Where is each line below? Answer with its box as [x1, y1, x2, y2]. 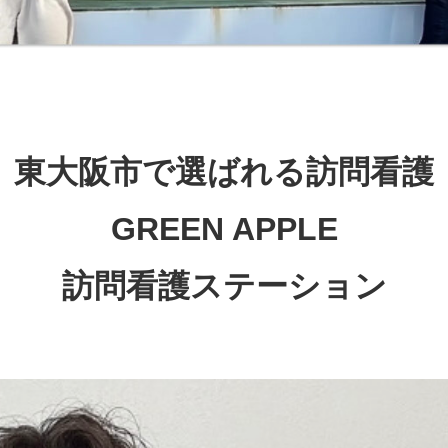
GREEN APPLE [110, 210, 338, 247]
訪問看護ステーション [61, 267, 387, 304]
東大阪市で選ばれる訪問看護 [14, 153, 434, 190]
